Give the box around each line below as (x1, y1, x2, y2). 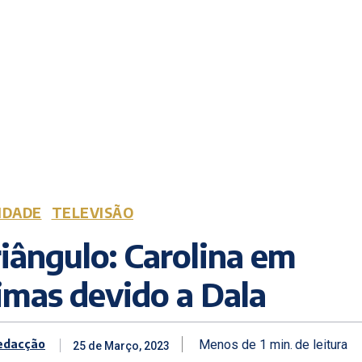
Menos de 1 (199, 336, 267, 352)
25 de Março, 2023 (73, 339, 170, 353)
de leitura (295, 336, 347, 352)
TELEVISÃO (51, 204, 133, 222)
